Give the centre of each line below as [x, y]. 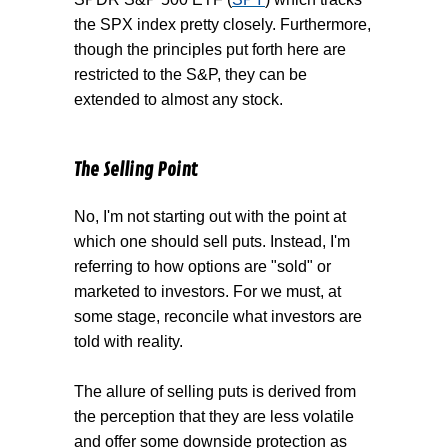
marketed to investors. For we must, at [207, 291]
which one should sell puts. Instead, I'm [212, 241]
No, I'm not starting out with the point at [210, 216]
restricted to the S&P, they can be [190, 75]
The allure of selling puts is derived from [215, 391]
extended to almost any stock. [178, 100]
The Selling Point [135, 169]
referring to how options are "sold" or [202, 266]
